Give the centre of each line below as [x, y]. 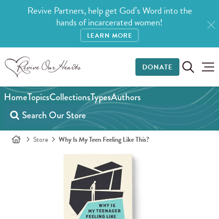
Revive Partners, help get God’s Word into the [109, 11]
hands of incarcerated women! [109, 22]
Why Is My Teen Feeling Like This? [104, 139]
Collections [70, 97]
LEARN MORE [109, 36]
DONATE [157, 67]
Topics [38, 97]
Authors [126, 97]
